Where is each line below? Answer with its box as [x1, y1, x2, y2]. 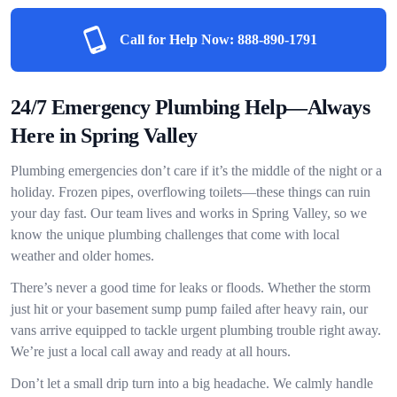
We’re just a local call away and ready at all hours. [11, 344, 291, 359]
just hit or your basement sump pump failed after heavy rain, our [11, 301, 368, 316]
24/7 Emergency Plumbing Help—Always [11, 96, 370, 119]
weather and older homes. [11, 248, 154, 263]
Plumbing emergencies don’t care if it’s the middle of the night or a [11, 163, 382, 178]
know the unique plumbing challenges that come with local [11, 227, 339, 242]
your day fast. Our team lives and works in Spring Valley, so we [11, 206, 367, 221]
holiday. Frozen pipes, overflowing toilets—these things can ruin [11, 184, 370, 199]
